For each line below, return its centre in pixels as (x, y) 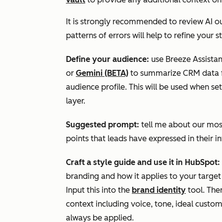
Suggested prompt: (103, 125)
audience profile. (97, 87)
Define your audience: (108, 59)
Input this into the (99, 190)
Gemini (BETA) (102, 73)
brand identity (159, 190)
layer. (76, 101)
